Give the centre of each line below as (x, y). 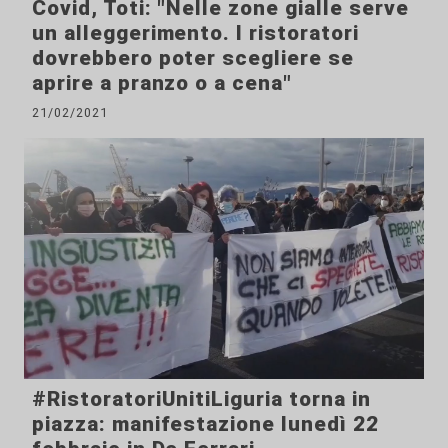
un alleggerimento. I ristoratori (195, 33)
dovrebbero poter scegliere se (193, 58)
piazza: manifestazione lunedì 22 (205, 424)
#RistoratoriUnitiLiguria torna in (201, 399)
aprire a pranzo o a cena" (162, 83)
